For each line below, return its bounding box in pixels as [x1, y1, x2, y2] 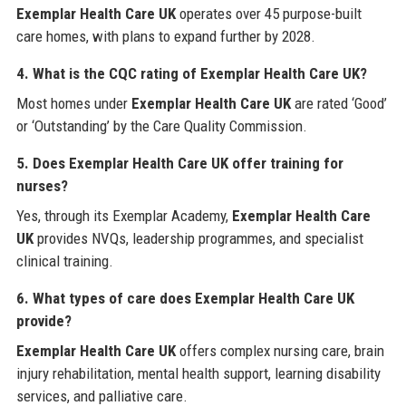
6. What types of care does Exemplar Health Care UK [15, 288, 354, 307]
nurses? [15, 176, 68, 195]
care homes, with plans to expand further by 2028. [15, 26, 315, 45]
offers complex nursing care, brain [175, 341, 384, 360]
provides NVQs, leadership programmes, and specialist [33, 228, 363, 247]
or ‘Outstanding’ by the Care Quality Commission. [15, 116, 307, 135]
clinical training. [15, 251, 113, 270]
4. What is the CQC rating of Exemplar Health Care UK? [15, 63, 367, 82]
